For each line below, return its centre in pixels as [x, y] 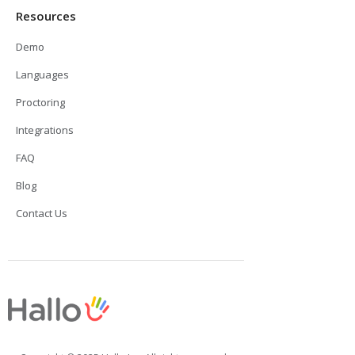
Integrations [45, 130]
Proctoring [40, 102]
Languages [42, 74]
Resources [46, 15]
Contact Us [42, 213]
